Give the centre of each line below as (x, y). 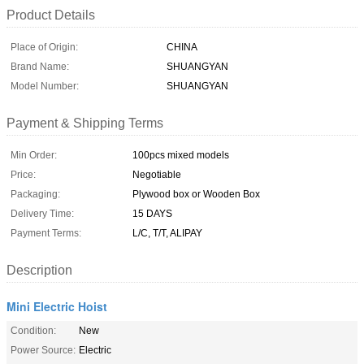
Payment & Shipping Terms (85, 123)
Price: (23, 174)
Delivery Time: (42, 213)
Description (39, 270)
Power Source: (43, 350)
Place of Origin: (44, 47)
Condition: (33, 330)
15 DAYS (152, 213)
